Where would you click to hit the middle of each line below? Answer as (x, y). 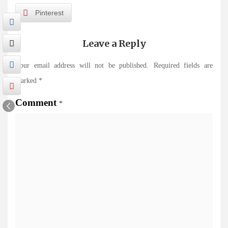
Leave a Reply (114, 44)
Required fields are (183, 66)
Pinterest (49, 13)
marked (27, 81)
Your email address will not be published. (82, 66)
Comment (37, 103)
